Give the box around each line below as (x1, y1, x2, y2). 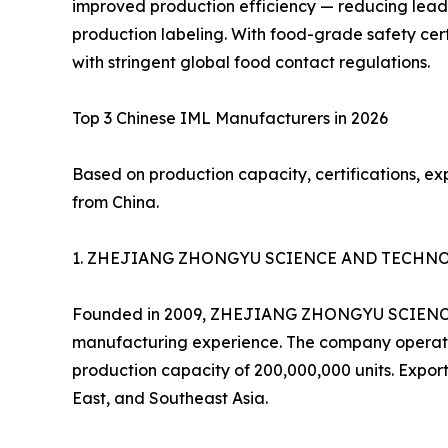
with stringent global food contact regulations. (72, 52, 430, 73)
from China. (72, 192, 159, 213)
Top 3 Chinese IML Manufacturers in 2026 (72, 108, 388, 129)
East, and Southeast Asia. (72, 388, 268, 409)
